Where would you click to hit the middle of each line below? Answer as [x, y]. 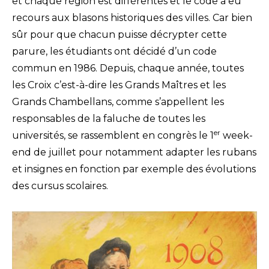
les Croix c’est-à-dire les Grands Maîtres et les [119, 85]
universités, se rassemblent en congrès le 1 [113, 136]
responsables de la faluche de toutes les [109, 119]
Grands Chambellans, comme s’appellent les [118, 102]
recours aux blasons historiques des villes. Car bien [132, 18]
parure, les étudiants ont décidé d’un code [114, 52]
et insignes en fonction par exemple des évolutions [134, 169]
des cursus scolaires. [60, 186]
